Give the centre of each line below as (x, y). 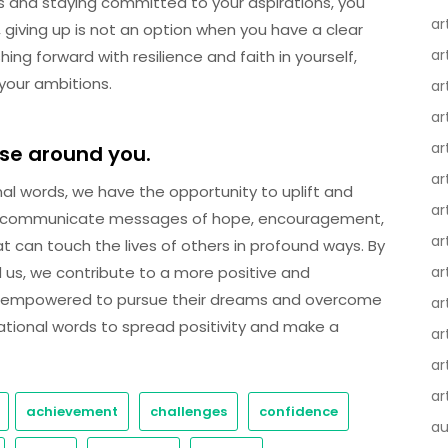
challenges (188, 411)
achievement (72, 411)
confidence (298, 411)
